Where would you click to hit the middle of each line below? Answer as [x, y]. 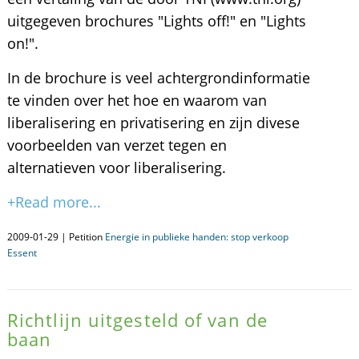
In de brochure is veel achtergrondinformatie [158, 78]
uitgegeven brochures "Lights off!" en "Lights [156, 21]
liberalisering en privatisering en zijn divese [153, 123]
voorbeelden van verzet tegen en [117, 145]
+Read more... [54, 202]
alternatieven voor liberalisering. [116, 167]
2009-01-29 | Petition [56, 237]
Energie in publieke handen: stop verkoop [196, 237]
